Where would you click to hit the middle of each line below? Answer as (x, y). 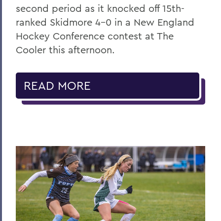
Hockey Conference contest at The (95, 36)
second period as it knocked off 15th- (100, 8)
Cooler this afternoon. (65, 49)
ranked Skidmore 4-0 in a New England (105, 22)
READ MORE (57, 85)
